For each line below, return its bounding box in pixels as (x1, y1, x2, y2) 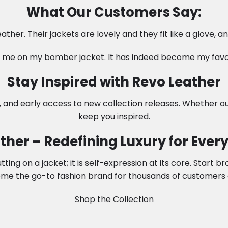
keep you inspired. (78, 110, 150, 123)
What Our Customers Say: (26, 3, 202, 22)
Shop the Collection (74, 193, 154, 205)
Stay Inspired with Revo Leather (7, 73, 221, 92)
